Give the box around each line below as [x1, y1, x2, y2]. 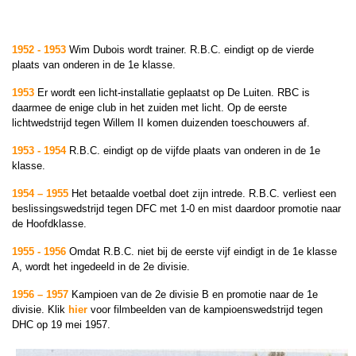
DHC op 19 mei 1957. [12, 319, 110, 331]
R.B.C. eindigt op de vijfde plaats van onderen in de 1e [66, 145, 320, 157]
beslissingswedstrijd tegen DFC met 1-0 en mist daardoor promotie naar [12, 203, 341, 215]
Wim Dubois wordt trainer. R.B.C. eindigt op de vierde [66, 44, 314, 56]
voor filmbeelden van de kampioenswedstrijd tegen [87, 304, 323, 315]
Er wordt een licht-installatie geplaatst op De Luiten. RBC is [34, 87, 310, 99]
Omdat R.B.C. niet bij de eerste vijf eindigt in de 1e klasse [69, 246, 337, 257]
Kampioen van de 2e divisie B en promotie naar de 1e [72, 288, 318, 300]
